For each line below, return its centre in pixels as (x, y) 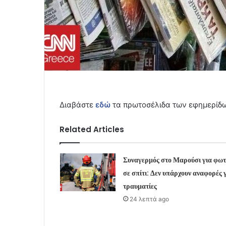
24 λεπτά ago (149, 199)
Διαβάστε (77, 104)
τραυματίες (140, 186)
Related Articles (92, 129)
